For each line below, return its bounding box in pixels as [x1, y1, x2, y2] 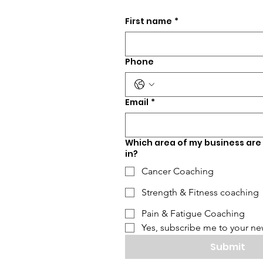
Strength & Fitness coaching [141, 187, 259, 198]
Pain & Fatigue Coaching [141, 208, 245, 219]
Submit [210, 240, 245, 254]
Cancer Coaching [141, 166, 214, 177]
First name [125, 15, 172, 27]
